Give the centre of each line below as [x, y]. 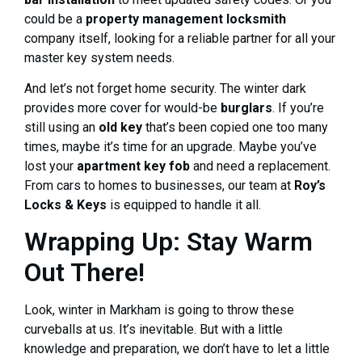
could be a [55, 19]
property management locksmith [186, 19]
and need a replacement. [260, 166]
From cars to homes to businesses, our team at [159, 186]
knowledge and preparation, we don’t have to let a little [177, 349]
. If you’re [298, 108]
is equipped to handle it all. [184, 205]
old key [120, 128]
